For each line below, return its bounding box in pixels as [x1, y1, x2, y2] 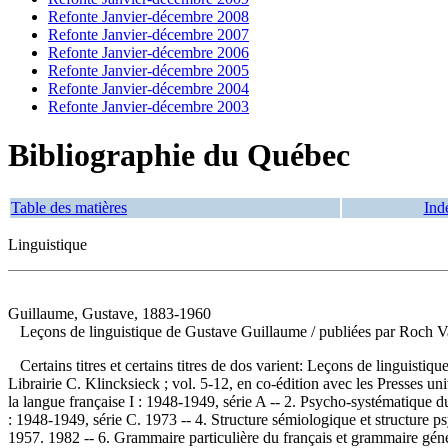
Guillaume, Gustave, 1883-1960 [8, 304, 211, 322]
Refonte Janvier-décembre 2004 [48, 80, 249, 97]
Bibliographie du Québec [8, 137, 350, 174]
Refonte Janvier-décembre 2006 [48, 44, 249, 61]
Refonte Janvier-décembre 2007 [48, 26, 249, 43]
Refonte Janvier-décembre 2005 [48, 62, 249, 79]
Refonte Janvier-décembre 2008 [48, 8, 249, 25]
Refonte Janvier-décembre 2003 [48, 98, 249, 115]
